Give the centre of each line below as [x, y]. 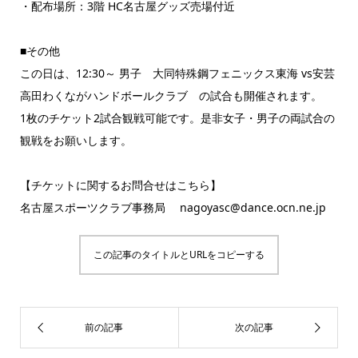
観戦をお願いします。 [76, 140]
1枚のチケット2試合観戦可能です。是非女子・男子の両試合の [177, 117]
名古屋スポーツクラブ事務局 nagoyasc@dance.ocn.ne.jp [173, 207]
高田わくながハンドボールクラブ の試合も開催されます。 [171, 95]
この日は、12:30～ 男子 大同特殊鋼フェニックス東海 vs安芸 [177, 73]
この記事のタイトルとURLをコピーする [179, 254]
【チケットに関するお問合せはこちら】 [120, 185]
